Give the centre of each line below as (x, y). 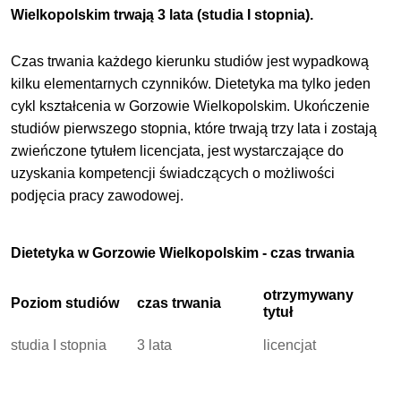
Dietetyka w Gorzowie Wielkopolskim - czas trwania (183, 252)
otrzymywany (309, 295)
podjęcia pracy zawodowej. (98, 195)
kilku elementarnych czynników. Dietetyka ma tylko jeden (191, 83)
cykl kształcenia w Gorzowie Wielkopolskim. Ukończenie (191, 106)
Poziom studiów (65, 303)
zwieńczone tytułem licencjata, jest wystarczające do (178, 150)
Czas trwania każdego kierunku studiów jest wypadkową (190, 61)
